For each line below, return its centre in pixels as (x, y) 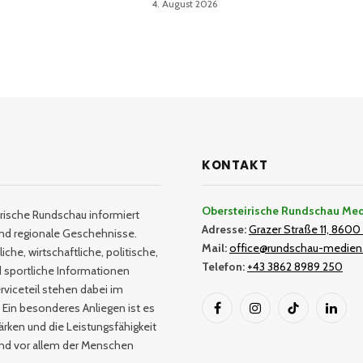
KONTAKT (235, 164)
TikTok (308, 316)
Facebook (240, 316)
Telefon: (223, 266)
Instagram (279, 316)
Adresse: (224, 229)
